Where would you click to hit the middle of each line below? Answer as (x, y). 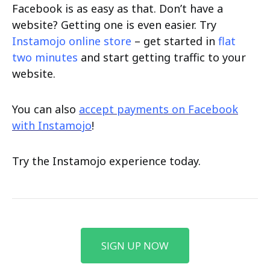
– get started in (175, 41)
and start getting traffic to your (162, 57)
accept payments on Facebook (159, 109)
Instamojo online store (72, 41)
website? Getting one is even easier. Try (114, 24)
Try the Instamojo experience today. (106, 161)
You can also (46, 109)
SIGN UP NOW (135, 245)
